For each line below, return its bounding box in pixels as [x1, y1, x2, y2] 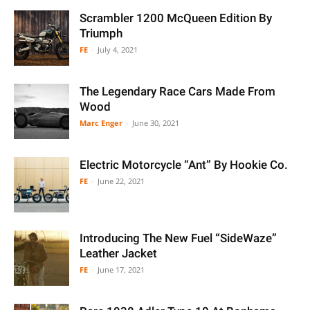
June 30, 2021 [132, 118, 179, 128]
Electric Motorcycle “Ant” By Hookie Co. [80, 158, 288, 172]
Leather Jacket [80, 246, 157, 260]
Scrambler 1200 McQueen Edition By [80, 11, 272, 25]
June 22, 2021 [98, 176, 145, 186]
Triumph [80, 26, 122, 40]
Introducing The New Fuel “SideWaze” [80, 231, 277, 245]
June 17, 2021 [98, 264, 145, 275]
